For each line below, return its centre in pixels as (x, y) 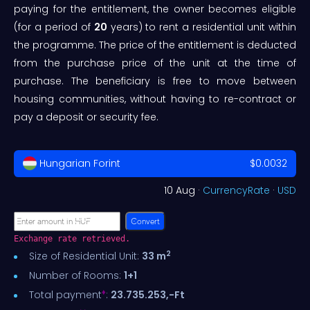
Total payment (65, 295)
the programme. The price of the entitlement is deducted (155, 45)
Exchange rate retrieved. (72, 239)
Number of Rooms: (76, 276)
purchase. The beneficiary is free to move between (155, 81)
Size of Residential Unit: (85, 256)
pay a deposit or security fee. (86, 117)
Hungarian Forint (78, 164)
